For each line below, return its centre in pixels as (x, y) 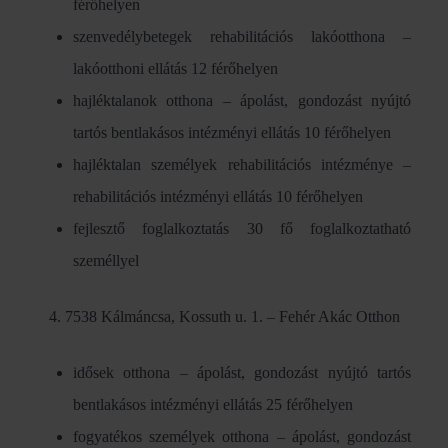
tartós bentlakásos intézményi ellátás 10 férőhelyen (232, 132)
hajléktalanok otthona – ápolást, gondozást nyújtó (242, 100)
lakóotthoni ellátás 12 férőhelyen (175, 68)
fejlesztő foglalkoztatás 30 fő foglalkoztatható (242, 228)
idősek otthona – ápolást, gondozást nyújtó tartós (242, 372)
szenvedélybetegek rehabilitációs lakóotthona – (242, 36)
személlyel (106, 260)
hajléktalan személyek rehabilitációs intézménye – (242, 164)
